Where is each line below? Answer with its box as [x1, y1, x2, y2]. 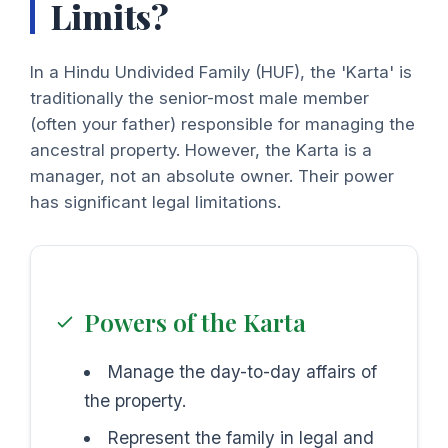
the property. [84, 390, 188, 412]
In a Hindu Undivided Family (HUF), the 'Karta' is [30, 61, 412, 82]
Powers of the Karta [83, 306, 306, 339]
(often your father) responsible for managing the [30, 113, 415, 134]
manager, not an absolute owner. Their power [30, 165, 394, 186]
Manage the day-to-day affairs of [108, 361, 378, 383]
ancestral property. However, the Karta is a [30, 139, 372, 160]
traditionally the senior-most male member [30, 87, 369, 108]
